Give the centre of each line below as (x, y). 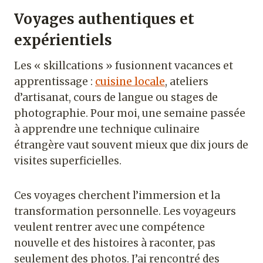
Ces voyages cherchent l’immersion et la (117, 196)
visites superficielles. (68, 161)
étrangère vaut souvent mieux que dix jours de (131, 145)
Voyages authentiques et (104, 19)
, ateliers (187, 82)
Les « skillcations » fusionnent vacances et (124, 66)
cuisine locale (130, 82)
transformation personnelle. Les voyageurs (125, 212)
